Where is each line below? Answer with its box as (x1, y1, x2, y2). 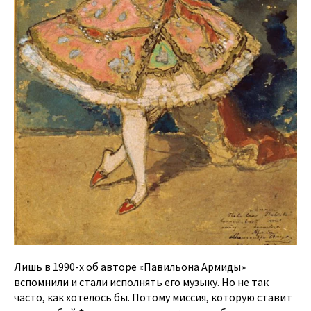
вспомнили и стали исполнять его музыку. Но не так (14, 275, 269, 289)
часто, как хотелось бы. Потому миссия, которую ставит (14, 290, 292, 305)
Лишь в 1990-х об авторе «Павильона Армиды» (14, 260, 246, 274)
